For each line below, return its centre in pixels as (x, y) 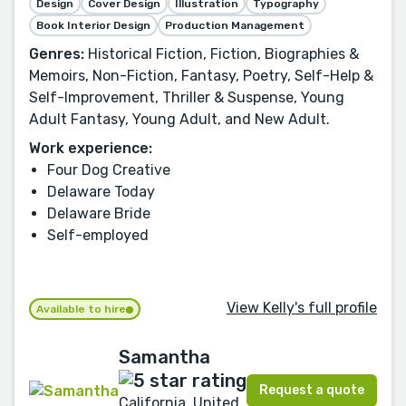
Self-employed (98, 235)
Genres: (57, 53)
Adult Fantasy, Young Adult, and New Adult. (179, 119)
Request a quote (312, 391)
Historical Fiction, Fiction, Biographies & (222, 53)
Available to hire (81, 309)
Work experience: (91, 148)
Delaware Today (101, 191)
